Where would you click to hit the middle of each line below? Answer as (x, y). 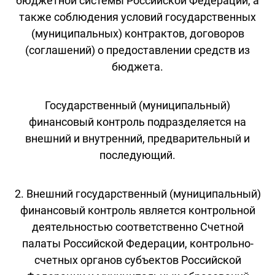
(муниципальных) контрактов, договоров (137, 33)
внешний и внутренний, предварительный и (137, 138)
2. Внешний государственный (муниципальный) (137, 193)
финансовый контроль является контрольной (137, 210)
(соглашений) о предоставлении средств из (137, 50)
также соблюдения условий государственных (137, 17)
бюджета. (137, 66)
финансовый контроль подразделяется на (137, 122)
